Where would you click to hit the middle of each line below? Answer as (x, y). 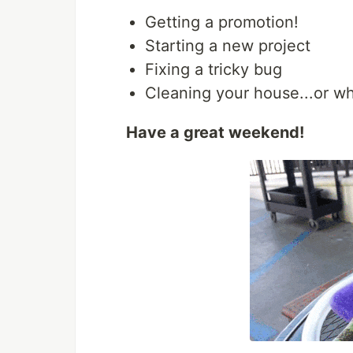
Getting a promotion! (222, 22)
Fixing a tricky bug (214, 70)
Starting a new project (228, 46)
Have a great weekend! (215, 133)
